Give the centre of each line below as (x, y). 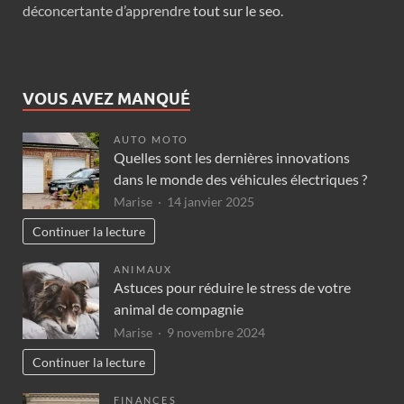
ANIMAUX (143, 270)
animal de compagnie (179, 309)
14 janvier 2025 (211, 202)
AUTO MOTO (151, 139)
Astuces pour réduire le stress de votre (232, 288)
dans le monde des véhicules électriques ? (240, 179)
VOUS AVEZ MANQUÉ (106, 98)
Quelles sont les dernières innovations (232, 157)
